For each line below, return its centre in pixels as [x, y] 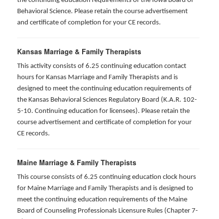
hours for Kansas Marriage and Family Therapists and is [98, 77]
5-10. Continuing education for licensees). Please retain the [103, 111]
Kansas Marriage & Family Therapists [79, 51]
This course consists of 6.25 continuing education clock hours [107, 177]
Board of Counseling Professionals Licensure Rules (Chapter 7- [108, 211]
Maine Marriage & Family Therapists [77, 162]
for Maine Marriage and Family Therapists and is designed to [105, 188]
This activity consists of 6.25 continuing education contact [102, 66]
